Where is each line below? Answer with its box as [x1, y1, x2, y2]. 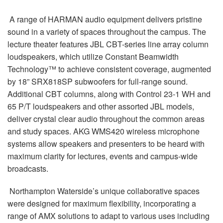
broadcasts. [7, 163, 48, 175]
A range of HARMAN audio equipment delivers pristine [7, 13, 202, 25]
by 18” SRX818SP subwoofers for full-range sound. [7, 76, 188, 88]
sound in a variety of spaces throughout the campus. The [7, 26, 206, 38]
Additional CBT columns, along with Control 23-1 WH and [7, 88, 211, 100]
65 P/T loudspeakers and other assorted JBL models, [7, 101, 194, 112]
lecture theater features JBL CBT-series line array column [7, 38, 209, 50]
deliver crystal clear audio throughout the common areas [7, 113, 205, 125]
